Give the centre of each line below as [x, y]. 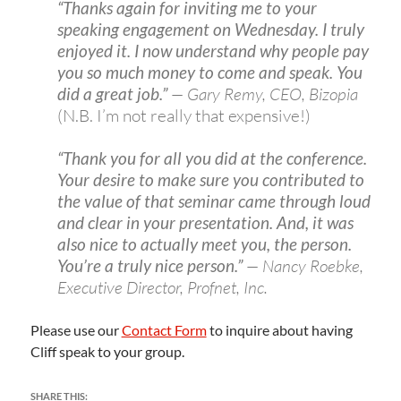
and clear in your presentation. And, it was [205, 223]
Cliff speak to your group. [107, 352]
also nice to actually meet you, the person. [204, 244]
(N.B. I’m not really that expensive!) [183, 116]
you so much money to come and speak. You [209, 73]
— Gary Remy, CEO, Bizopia [264, 94]
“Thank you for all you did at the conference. [212, 158]
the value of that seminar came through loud [213, 201]
